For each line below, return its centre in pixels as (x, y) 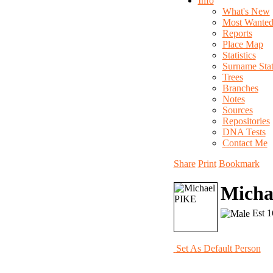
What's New (246, 11)
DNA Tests (244, 132)
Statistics (239, 55)
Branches (240, 88)
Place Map (243, 44)
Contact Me (245, 143)
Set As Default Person (218, 249)
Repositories (246, 121)
